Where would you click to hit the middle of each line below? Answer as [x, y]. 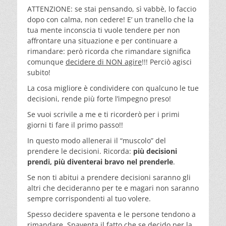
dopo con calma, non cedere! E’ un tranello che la [110, 19]
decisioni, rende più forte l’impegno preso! [99, 98]
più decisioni [155, 151]
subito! [39, 72]
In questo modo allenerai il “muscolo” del [97, 140]
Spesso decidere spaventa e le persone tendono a [111, 214]
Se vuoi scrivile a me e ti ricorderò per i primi [103, 114]
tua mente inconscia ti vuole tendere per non [104, 30]
